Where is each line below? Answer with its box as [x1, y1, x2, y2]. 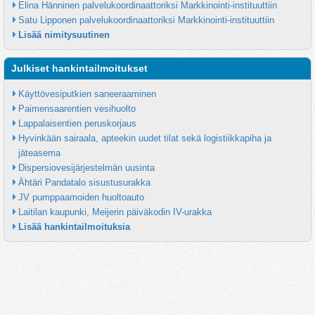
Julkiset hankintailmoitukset [11, 63, 148, 74]
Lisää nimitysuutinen [18, 30, 110, 40]
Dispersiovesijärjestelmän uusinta [18, 162, 155, 173]
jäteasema [18, 148, 60, 158]
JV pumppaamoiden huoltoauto [18, 192, 144, 202]
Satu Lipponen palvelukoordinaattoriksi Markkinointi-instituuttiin [18, 15, 274, 25]
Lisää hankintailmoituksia [18, 221, 130, 232]
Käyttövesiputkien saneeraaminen [18, 89, 156, 99]
